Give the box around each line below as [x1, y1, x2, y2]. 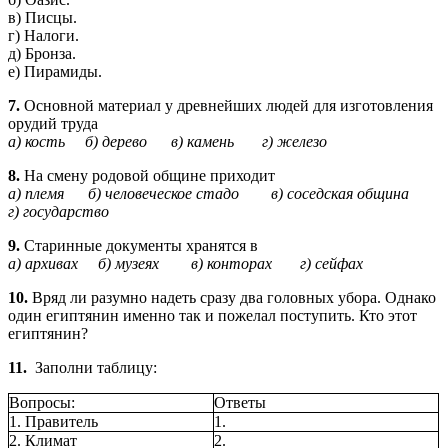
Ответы [214, 394, 266, 412]
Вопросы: [9, 394, 75, 412]
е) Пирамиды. [8, 63, 102, 81]
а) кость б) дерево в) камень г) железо [8, 133, 327, 151]
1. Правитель [9, 413, 98, 431]
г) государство [8, 203, 109, 221]
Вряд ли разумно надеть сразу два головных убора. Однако [28, 289, 436, 307]
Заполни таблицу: [27, 359, 157, 377]
